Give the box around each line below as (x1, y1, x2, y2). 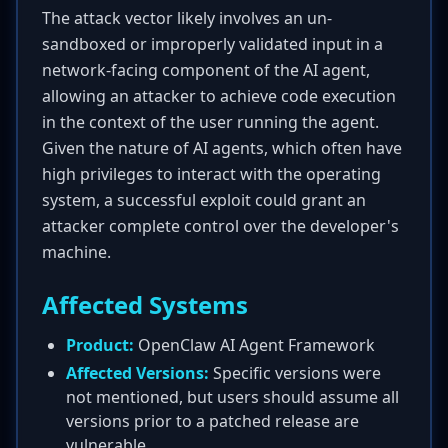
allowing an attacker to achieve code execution (42, 85, 396, 107)
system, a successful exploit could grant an (42, 189, 366, 211)
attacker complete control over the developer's (42, 215, 399, 237)
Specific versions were (209, 362, 381, 384)
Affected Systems (42, 288, 248, 321)
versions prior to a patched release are (66, 410, 359, 432)
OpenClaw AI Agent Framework (134, 334, 375, 356)
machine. (42, 241, 111, 263)
